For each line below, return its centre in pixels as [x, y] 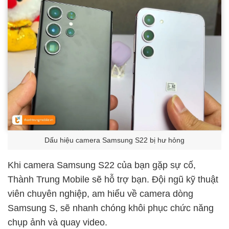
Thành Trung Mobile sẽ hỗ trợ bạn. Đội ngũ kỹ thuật [113, 179]
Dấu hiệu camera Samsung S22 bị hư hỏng [114, 140]
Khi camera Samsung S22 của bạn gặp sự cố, [102, 165]
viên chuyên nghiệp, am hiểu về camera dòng [100, 193]
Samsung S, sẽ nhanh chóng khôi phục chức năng [111, 208]
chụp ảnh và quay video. [58, 222]
